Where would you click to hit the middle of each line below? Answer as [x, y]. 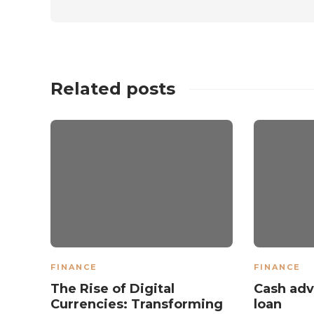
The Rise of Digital [112, 289]
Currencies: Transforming [137, 305]
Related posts [113, 89]
